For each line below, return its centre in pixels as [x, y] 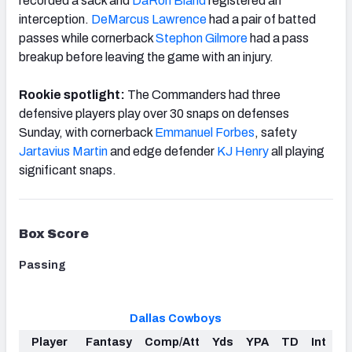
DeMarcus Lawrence [149, 20]
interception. [55, 20]
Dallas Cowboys [176, 319]
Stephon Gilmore [202, 38]
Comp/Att [172, 342]
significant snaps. [68, 170]
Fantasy [109, 342]
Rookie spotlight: [73, 95]
